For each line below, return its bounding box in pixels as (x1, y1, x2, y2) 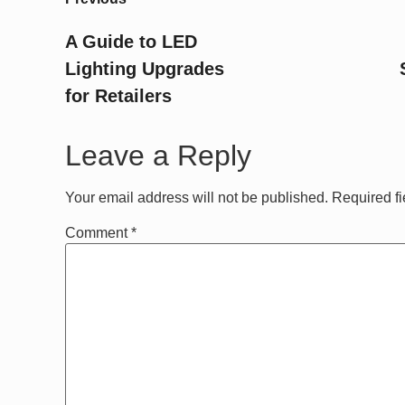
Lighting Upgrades (65, 58, 224, 79)
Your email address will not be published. (65, 189, 328, 205)
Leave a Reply (65, 138, 251, 172)
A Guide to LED (65, 31, 197, 52)
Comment (65, 224, 131, 240)
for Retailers (65, 85, 172, 106)
